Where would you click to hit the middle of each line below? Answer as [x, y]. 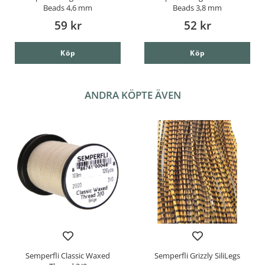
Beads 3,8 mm [197, 7]
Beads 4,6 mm [68, 7]
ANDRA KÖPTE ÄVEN [132, 95]
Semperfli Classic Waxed [68, 256]
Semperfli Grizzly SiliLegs [197, 256]
